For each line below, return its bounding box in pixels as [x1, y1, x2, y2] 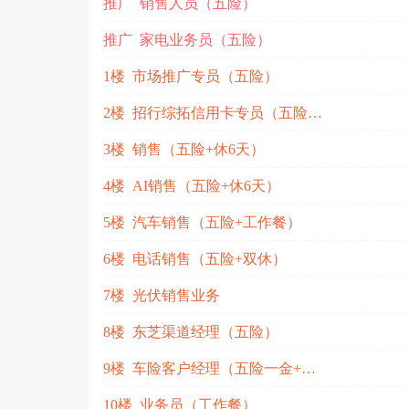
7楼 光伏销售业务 [103, 287, 220, 303]
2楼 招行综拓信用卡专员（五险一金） [308, 104, 322, 121]
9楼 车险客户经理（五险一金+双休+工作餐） [301, 360, 316, 376]
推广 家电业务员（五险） [103, 31, 271, 47]
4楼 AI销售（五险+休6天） [103, 177, 280, 194]
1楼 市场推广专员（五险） [103, 68, 278, 84]
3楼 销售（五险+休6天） [103, 141, 265, 157]
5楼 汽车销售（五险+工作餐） [103, 214, 301, 230]
